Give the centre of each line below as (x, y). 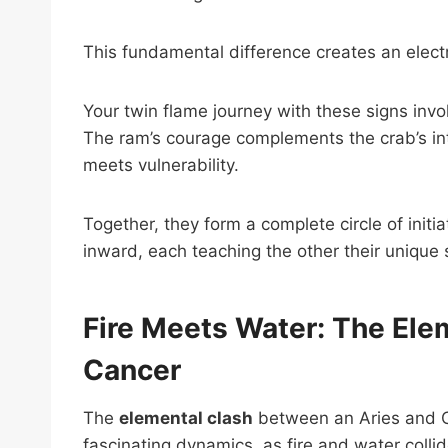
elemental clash (186, 417)
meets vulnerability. (161, 164)
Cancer (132, 369)
